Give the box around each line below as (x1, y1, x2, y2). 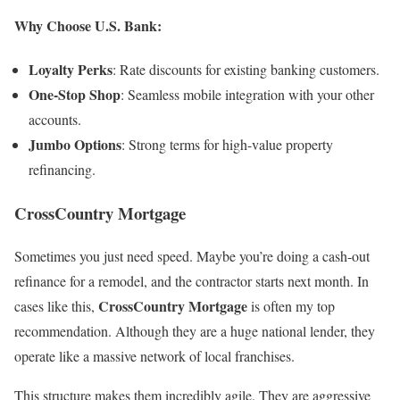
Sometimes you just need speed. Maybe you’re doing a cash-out (14, 246, 370, 266)
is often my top (247, 296, 335, 316)
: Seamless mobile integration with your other (121, 84, 374, 104)
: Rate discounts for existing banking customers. (112, 59, 379, 79)
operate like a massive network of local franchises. (14, 346, 295, 366)
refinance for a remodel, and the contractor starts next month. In (14, 271, 369, 291)
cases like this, (14, 296, 98, 316)
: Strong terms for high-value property (121, 134, 333, 154)
